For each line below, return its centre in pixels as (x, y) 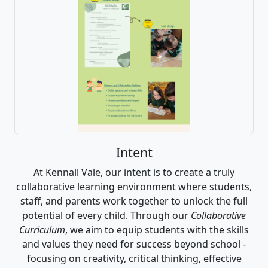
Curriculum (42, 229)
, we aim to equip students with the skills (157, 229)
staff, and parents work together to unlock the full (134, 201)
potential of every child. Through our (106, 215)
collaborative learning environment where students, (134, 186)
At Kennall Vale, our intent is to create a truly (134, 172)
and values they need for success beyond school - (134, 244)
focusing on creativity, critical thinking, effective (134, 258)
